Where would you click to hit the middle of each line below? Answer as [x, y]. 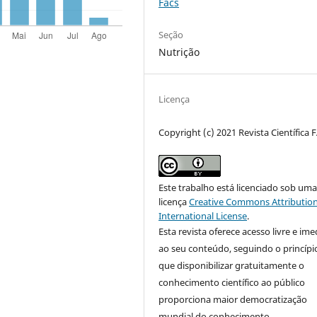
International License [203, 216]
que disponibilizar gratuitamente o [232, 266]
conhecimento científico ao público [232, 283]
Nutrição [179, 52]
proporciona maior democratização [233, 300]
